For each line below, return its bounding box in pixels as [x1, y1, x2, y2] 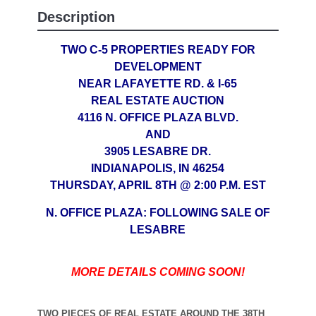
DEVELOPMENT [114, 60, 202, 73]
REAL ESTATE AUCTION [91, 94, 225, 107]
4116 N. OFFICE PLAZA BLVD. [77, 111, 238, 123]
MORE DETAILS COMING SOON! [71, 265, 245, 278]
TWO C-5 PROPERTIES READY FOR [60, 43, 255, 56]
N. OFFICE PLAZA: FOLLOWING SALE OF [45, 206, 270, 219]
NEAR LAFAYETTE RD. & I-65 [78, 77, 238, 90]
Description [37, 8, 115, 25]
